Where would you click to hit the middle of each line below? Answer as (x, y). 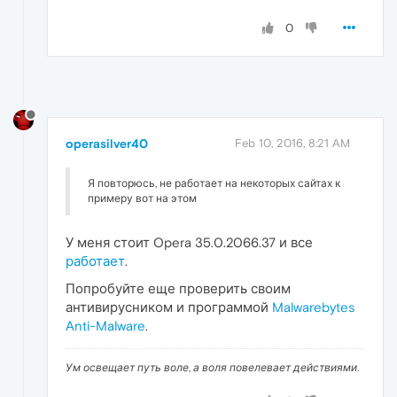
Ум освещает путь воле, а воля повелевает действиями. (212, 368)
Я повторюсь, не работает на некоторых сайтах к (214, 184)
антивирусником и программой (169, 307)
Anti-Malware (105, 326)
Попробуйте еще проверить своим (178, 289)
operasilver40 (107, 144)
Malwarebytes (313, 307)
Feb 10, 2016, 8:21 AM (292, 144)
